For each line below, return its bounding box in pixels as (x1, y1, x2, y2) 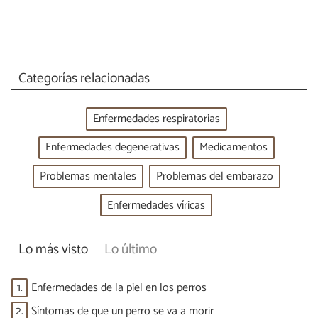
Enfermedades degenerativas (45, 138, 180, 158)
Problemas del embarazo (155, 167, 273, 187)
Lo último (104, 238, 157, 261)
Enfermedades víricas (107, 195, 205, 215)
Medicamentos (199, 138, 268, 158)
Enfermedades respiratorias (92, 109, 220, 128)
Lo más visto (18, 238, 88, 261)
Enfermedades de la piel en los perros (31, 278, 207, 298)
